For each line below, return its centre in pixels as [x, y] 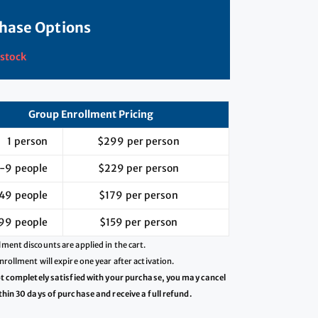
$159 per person [138, 223]
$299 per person [138, 142]
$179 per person [138, 196]
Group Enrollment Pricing [91, 115]
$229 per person [138, 169]
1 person [28, 142]
